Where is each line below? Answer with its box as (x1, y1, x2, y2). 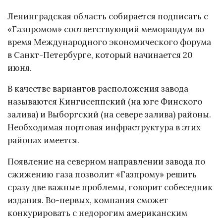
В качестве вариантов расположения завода (7, 83, 188, 95)
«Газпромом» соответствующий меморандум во (7, 23, 204, 35)
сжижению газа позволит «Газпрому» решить (7, 169, 197, 180)
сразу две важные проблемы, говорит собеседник (7, 182, 213, 193)
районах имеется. (7, 135, 79, 146)
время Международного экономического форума (7, 36, 211, 48)
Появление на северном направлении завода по (7, 156, 205, 167)
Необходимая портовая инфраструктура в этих (7, 122, 201, 133)
